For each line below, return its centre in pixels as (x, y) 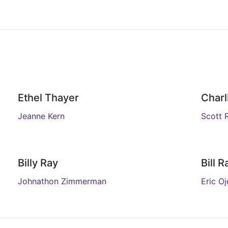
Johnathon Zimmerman (62, 181)
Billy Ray (38, 163)
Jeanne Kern (41, 116)
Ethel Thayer (48, 98)
